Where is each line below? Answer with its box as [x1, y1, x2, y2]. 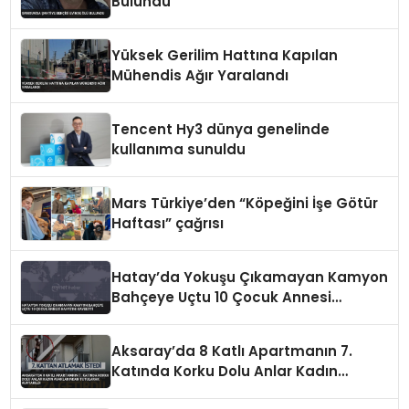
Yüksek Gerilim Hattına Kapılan [111, 46, 339, 66]
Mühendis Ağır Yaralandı [111, 66, 289, 86]
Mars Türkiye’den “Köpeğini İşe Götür [111, 194, 379, 214]
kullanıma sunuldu [111, 140, 246, 160]
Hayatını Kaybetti [111, 308, 240, 328]
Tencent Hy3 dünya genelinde [111, 120, 330, 140]
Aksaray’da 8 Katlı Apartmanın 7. [111, 341, 353, 362]
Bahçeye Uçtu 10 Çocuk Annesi [111, 288, 332, 308]
